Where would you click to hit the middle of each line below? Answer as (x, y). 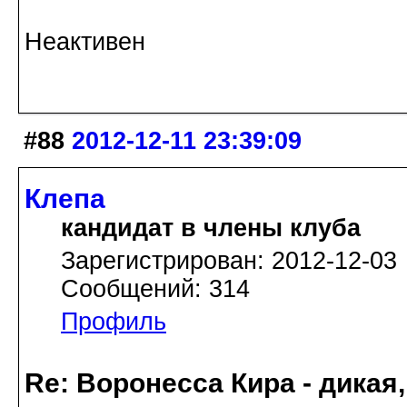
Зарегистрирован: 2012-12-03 (229, 260)
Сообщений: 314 (155, 288)
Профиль (114, 321)
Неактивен (85, 41)
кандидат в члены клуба (211, 228)
